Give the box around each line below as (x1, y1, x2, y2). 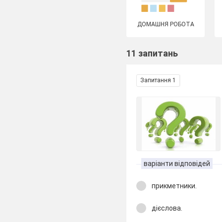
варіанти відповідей (144, 160, 211, 167)
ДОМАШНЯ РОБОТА (137, 21, 194, 28)
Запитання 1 (140, 77, 176, 84)
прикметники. (152, 182, 197, 190)
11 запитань (126, 48, 178, 58)
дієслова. (152, 204, 183, 212)
